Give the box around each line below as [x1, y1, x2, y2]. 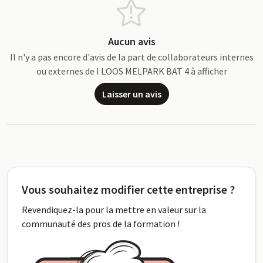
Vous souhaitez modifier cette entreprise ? [22, 182, 235, 197]
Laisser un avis [102, 88, 161, 100]
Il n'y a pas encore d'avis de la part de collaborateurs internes [9, 51, 254, 63]
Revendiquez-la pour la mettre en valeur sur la [22, 204, 206, 216]
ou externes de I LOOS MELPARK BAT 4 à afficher [36, 65, 227, 77]
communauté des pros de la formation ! [22, 218, 180, 230]
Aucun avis [107, 35, 156, 49]
